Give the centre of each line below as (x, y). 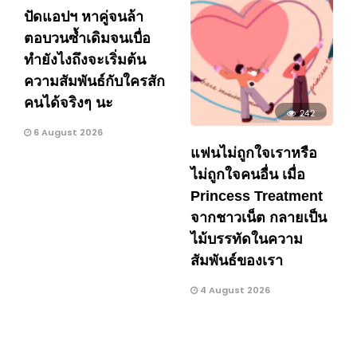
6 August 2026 (67, 132)
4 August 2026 (234, 290)
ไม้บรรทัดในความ (247, 239)
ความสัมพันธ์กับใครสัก (94, 81)
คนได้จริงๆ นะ (69, 102)
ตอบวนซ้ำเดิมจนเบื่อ (87, 38)
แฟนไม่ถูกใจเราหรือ (254, 153)
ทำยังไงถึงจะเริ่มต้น (85, 59)
